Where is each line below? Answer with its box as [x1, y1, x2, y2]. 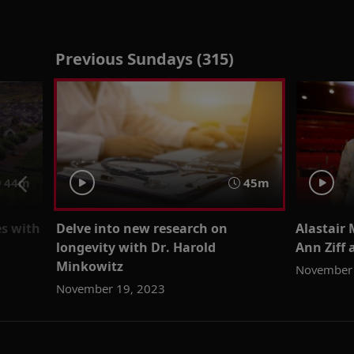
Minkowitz [55, 257, 123, 275]
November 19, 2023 [55, 280, 165, 296]
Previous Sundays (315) [55, 48, 234, 70]
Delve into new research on [55, 219, 228, 237]
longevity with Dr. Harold [55, 238, 216, 256]
